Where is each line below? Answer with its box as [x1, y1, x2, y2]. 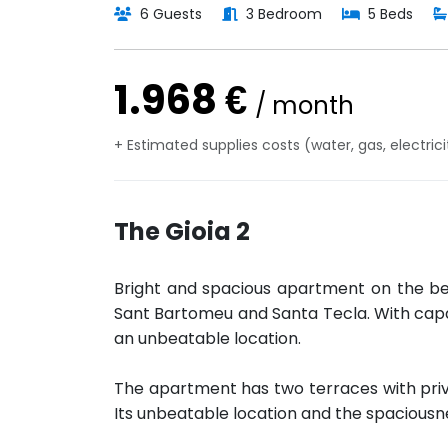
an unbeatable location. [114, 327, 301, 350]
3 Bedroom [242, 4, 322, 24]
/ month [255, 89, 354, 122]
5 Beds [364, 4, 413, 24]
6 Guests [136, 4, 202, 24]
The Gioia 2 [114, 215, 250, 248]
